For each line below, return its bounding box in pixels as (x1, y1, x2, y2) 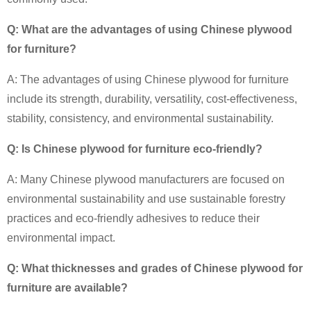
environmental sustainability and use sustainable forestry (7, 192, 285, 205)
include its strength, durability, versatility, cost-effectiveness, (7, 92, 297, 105)
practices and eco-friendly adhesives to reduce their (7, 212, 260, 224)
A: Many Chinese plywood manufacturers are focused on (7, 173, 285, 185)
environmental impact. (7, 231, 115, 244)
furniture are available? (7, 281, 128, 294)
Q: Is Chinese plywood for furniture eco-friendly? (7, 142, 262, 155)
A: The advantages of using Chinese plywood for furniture (7, 73, 289, 85)
